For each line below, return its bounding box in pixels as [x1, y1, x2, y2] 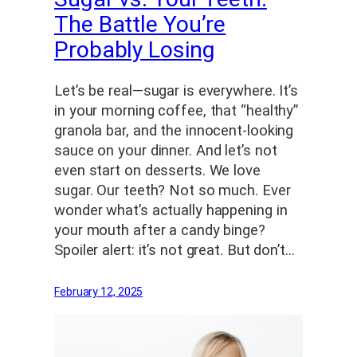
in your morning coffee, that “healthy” [54, 102, 299, 120]
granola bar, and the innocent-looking [54, 122, 294, 140]
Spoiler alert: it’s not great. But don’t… [54, 241, 295, 260]
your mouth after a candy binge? [54, 222, 265, 240]
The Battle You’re [54, 10, 226, 37]
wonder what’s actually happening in [54, 202, 288, 220]
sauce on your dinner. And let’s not [54, 142, 277, 160]
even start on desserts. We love [54, 162, 261, 180]
